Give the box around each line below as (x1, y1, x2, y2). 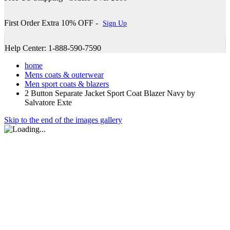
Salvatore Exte (25, 98, 72, 107)
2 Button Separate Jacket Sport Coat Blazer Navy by (25, 88, 195, 98)
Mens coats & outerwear (25, 70, 104, 79)
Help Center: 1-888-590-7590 (5, 43, 101, 52)
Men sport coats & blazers (25, 79, 109, 88)
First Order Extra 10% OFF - (4, 18, 100, 27)
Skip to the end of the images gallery (4, 115, 122, 124)
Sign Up (103, 19, 127, 27)
